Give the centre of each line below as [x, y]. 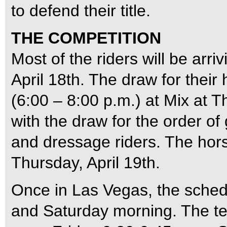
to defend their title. [81, 11]
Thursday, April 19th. [86, 163]
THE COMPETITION [86, 38]
